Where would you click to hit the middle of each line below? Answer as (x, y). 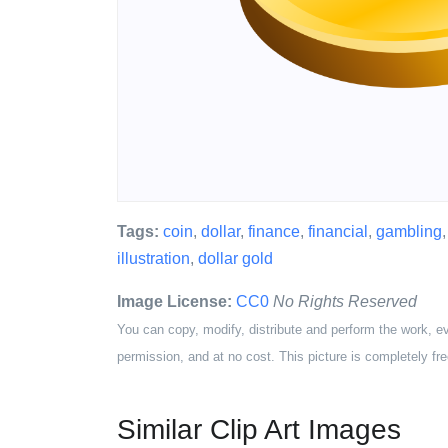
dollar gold (235, 258)
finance (274, 231)
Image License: (174, 301)
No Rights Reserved (345, 301)
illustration (153, 258)
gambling (409, 231)
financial (338, 231)
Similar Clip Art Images (259, 429)
